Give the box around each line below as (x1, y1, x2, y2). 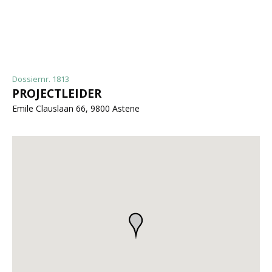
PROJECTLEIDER (12, 86, 101, 101)
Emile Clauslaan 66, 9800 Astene (12, 103, 140, 114)
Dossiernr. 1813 (12, 73, 69, 84)
